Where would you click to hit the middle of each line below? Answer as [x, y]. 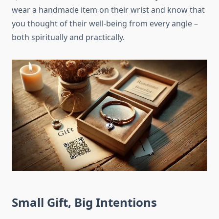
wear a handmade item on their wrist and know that [108, 10]
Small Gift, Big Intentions [84, 202]
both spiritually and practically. [68, 37]
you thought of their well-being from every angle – [105, 23]
